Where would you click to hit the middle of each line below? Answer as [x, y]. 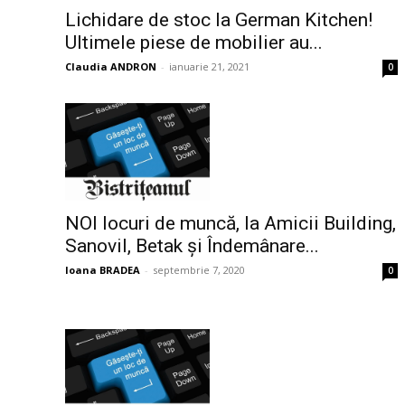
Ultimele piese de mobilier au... [194, 42]
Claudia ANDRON [111, 66]
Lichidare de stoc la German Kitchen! [219, 19]
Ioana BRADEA [103, 269]
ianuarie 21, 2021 [209, 66]
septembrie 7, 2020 [199, 269]
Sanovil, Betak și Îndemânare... [192, 245]
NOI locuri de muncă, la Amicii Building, [231, 223]
